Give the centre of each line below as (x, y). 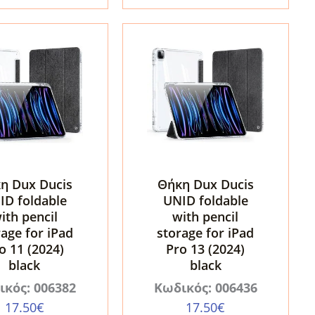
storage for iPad (206, 233)
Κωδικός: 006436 (205, 288)
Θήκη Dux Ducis (205, 185)
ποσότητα (163, 12)
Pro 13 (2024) (206, 249)
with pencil (206, 217)
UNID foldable (205, 201)
